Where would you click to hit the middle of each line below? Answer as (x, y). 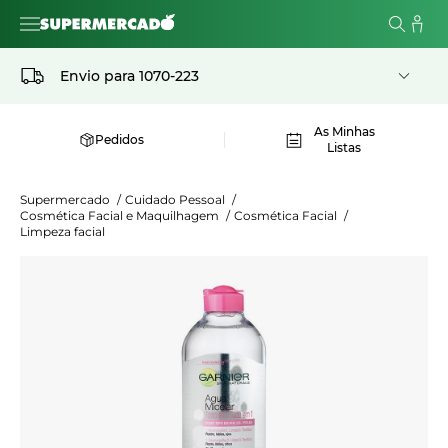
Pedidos (120, 139)
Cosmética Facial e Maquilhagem (121, 215)
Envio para (97, 76)
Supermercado (66, 199)
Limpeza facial (62, 231)
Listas (344, 147)
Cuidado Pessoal (176, 199)
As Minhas (344, 131)
